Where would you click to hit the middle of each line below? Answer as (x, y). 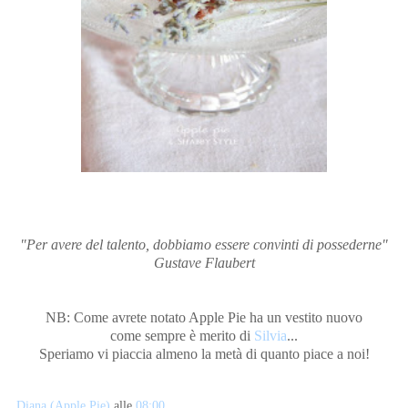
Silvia (270, 336)
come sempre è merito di (182, 336)
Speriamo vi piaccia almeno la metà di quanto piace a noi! (204, 354)
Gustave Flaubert (204, 263)
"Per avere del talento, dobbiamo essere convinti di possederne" (204, 245)
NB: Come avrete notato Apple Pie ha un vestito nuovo (204, 318)
